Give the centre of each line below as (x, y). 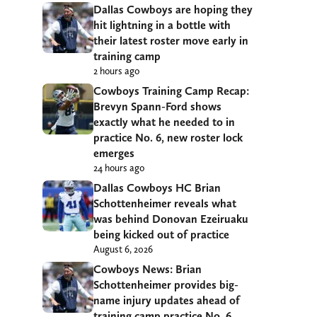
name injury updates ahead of (167, 300)
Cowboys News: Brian (148, 269)
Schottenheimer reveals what (165, 203)
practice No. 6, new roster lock (168, 137)
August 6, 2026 (123, 249)
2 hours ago (116, 70)
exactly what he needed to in (164, 122)
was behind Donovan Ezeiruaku (171, 219)
